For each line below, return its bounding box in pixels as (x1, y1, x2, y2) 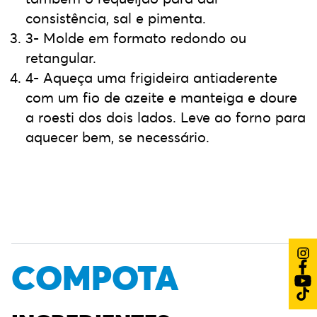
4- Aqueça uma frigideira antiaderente (25, 69, 277, 87)
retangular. (25, 49, 96, 67)
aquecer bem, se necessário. (25, 128, 209, 146)
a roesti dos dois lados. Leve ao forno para (25, 108, 306, 127)
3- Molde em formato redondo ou (25, 29, 246, 47)
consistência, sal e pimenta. (25, 9, 206, 28)
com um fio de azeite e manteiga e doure (25, 88, 297, 107)
